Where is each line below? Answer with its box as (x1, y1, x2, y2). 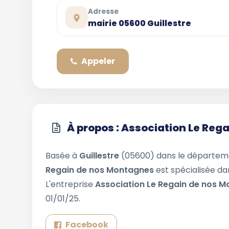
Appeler (81, 55, 115, 67)
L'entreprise (45, 178, 95, 190)
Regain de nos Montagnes (45, 164, 156, 176)
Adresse (88, 6, 119, 16)
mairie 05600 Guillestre (88, 17, 191, 29)
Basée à (45, 150, 79, 162)
